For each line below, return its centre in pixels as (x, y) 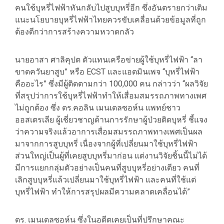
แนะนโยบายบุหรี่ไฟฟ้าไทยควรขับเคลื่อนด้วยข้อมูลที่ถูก (110, 20)
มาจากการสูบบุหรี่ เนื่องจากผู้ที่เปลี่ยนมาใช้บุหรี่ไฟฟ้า (106, 144)
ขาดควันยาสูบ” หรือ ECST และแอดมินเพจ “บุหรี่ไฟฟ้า (107, 72)
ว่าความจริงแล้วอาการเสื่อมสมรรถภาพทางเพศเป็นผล (109, 132)
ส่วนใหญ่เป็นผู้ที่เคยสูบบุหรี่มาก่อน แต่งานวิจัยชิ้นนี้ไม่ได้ (111, 156)
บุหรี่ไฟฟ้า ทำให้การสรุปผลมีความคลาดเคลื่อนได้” (102, 192)
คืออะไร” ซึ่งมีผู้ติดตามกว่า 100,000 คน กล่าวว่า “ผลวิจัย (111, 84)
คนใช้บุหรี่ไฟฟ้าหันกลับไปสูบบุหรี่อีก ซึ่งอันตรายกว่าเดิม (111, 8)
